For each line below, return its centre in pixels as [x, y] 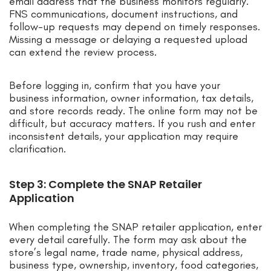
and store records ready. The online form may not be [133, 111]
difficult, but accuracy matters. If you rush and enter [132, 124]
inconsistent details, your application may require [124, 136]
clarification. [38, 149]
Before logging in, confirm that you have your [115, 86]
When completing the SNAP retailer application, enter [135, 227]
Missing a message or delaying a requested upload [128, 40]
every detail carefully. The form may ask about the [128, 240]
